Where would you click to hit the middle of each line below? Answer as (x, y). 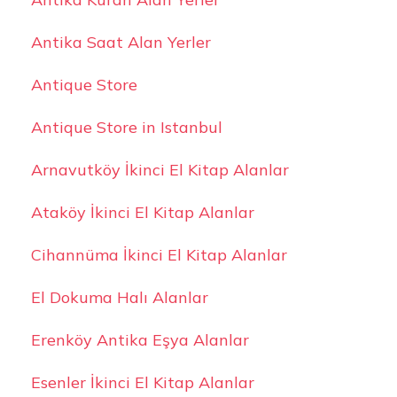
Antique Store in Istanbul (126, 127)
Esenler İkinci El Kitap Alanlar (142, 382)
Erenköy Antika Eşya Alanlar (140, 339)
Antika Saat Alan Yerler (121, 42)
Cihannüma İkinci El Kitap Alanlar (159, 254)
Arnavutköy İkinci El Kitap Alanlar (160, 169)
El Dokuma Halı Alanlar (119, 297)
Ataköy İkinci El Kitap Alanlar (142, 212)
